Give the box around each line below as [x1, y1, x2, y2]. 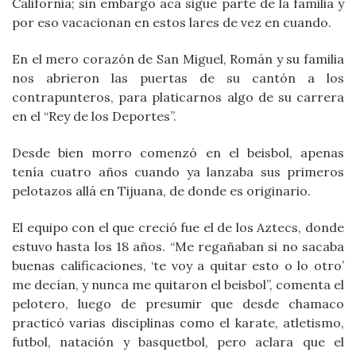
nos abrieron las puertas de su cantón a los [12, 70, 344, 87]
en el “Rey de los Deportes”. [12, 108, 176, 125]
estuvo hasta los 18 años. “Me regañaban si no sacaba [12, 238, 344, 255]
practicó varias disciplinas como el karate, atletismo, [12, 315, 344, 331]
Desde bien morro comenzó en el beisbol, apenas [12, 145, 344, 161]
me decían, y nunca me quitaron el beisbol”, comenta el [12, 277, 344, 293]
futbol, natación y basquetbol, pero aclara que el [12, 334, 344, 350]
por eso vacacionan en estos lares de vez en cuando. [12, 14, 331, 31]
